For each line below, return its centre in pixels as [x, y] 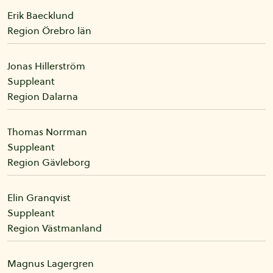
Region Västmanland [55, 228]
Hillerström [60, 66]
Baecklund [50, 15]
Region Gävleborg [49, 162]
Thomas [25, 132]
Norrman [66, 132]
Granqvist [48, 197]
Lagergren [70, 263]
